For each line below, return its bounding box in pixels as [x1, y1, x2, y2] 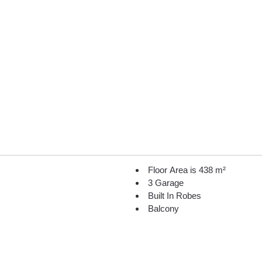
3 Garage [147, 178, 184, 188]
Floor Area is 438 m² [147, 165, 226, 175]
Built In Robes [147, 191, 201, 201]
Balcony [147, 204, 179, 213]
